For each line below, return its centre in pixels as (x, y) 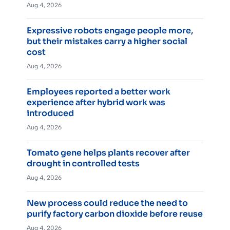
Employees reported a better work (99, 92)
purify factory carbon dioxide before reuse (115, 214)
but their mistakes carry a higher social (107, 42)
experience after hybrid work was (96, 103)
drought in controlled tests (83, 164)
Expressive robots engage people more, (110, 31)
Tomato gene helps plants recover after (108, 153)
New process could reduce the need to (107, 203)
